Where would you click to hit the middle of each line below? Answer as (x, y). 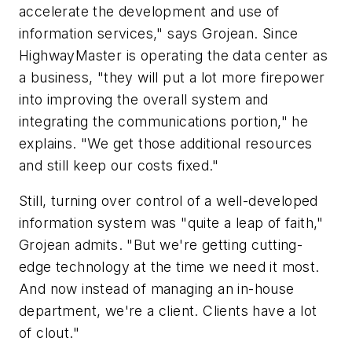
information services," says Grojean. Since (159, 33)
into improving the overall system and (144, 99)
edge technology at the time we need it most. (169, 267)
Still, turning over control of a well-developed (169, 201)
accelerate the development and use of (149, 11)
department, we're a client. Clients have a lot (168, 311)
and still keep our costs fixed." (119, 165)
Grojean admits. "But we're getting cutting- (161, 245)
